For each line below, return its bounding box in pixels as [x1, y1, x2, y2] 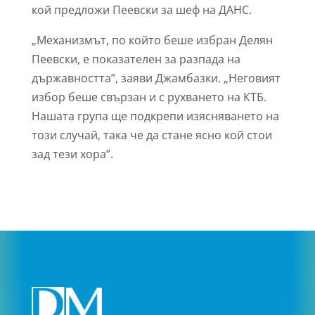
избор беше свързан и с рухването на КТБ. [31, 89, 266, 105]
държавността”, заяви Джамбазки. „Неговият [31, 70, 281, 86]
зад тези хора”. [31, 146, 113, 162]
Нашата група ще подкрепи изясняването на [31, 108, 279, 124]
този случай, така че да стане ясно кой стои [31, 127, 272, 143]
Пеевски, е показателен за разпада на [31, 51, 240, 67]
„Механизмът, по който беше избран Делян [31, 32, 273, 48]
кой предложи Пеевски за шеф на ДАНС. [31, 2, 252, 18]
